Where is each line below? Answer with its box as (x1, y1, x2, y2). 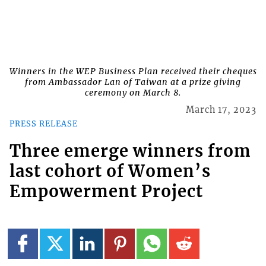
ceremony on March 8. (85, 87, 181, 99)
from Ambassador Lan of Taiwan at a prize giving (25, 77, 241, 88)
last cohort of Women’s (9, 161, 211, 182)
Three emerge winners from (9, 141, 251, 161)
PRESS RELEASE (9, 118, 78, 128)
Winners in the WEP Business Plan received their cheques (9, 66, 257, 77)
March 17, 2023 (186, 104, 257, 116)
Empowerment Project (9, 181, 203, 202)
